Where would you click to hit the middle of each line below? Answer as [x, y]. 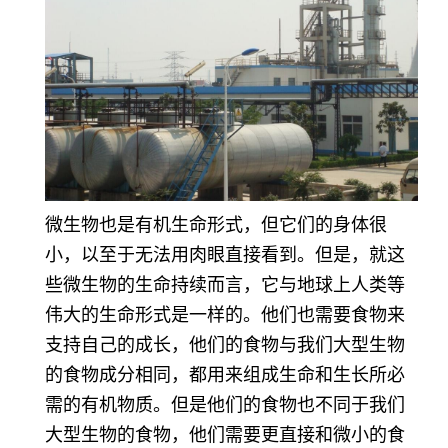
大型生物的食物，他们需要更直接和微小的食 [225, 435]
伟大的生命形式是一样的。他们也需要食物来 [225, 315]
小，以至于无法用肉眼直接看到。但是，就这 [225, 255]
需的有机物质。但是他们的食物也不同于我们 [225, 405]
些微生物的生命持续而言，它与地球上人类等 [225, 285]
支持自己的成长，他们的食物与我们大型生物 [225, 345]
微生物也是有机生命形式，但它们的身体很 [216, 225]
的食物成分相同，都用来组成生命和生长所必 [225, 375]
